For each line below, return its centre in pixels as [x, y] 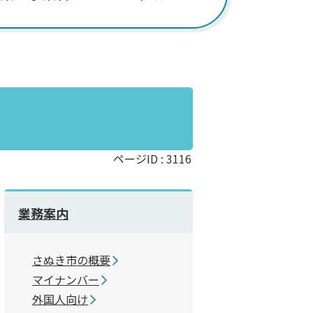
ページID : [140, 159]
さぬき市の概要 [71, 260]
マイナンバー [66, 279]
